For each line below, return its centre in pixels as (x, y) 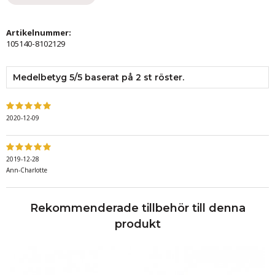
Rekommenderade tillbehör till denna (137, 208)
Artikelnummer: (39, 32)
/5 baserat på (105, 77)
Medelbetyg (41, 77)
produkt (137, 224)
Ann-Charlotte (27, 170)
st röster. (163, 77)
